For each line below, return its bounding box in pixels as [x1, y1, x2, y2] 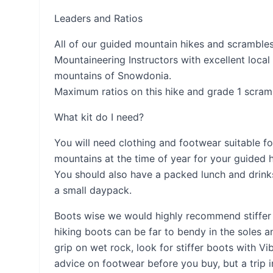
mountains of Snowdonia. [54, 69, 171, 82]
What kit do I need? [54, 111, 144, 123]
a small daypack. [54, 184, 132, 196]
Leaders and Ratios [54, 12, 143, 24]
